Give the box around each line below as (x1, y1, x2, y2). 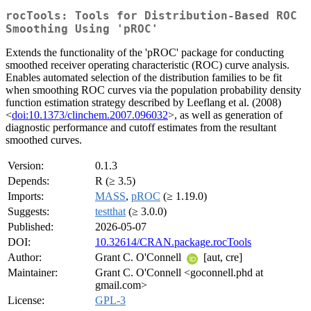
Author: (8, 251, 42, 264)
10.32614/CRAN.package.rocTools (95, 236, 251, 249)
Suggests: (8, 205, 49, 218)
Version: (8, 160, 44, 172)
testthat (95, 205, 126, 218)
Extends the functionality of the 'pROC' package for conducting (6, 47, 284, 59)
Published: (8, 221, 53, 233)
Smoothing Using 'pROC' (6, 22, 158, 36)
